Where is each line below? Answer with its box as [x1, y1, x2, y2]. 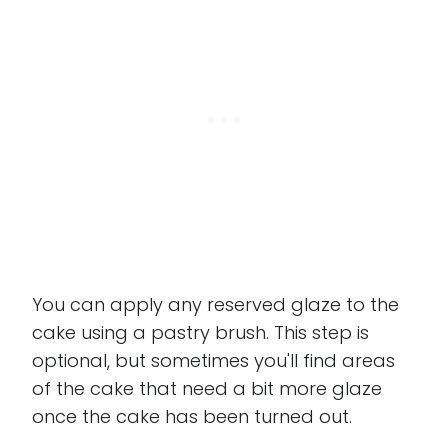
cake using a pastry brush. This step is [32, 319, 369, 345]
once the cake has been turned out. [32, 403, 352, 429]
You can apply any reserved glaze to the [32, 291, 399, 317]
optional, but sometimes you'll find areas [32, 347, 395, 373]
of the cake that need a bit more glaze [32, 375, 382, 401]
